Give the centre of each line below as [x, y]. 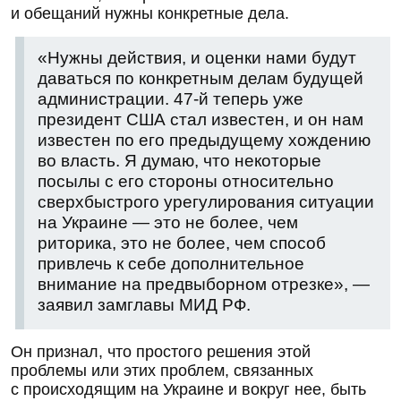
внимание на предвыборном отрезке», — [204, 284]
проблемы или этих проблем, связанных [162, 370]
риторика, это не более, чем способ [182, 243]
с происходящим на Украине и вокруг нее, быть [188, 389]
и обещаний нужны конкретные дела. [150, 13]
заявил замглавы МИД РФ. [144, 304]
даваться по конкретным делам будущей [200, 78]
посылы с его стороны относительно [186, 181]
